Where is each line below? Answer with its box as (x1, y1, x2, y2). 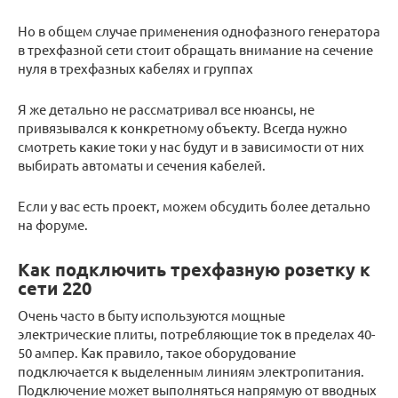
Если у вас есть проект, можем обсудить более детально (18, 197, 370, 215)
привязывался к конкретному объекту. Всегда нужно (18, 119, 347, 137)
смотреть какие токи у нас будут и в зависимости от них (18, 138, 364, 155)
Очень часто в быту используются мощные (18, 306, 285, 324)
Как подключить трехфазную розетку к (18, 257, 370, 281)
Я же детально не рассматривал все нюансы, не (18, 100, 314, 118)
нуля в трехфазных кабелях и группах (18, 60, 253, 77)
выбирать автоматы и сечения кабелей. (18, 156, 266, 174)
